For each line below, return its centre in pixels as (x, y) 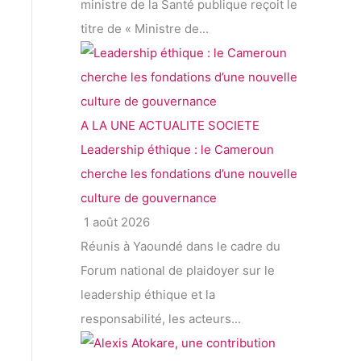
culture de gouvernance (149, 198)
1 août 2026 (115, 222)
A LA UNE (108, 126)
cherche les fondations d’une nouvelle (189, 174)
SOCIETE (234, 126)
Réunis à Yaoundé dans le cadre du (180, 247)
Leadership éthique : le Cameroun (177, 150)
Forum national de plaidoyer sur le (178, 271)
